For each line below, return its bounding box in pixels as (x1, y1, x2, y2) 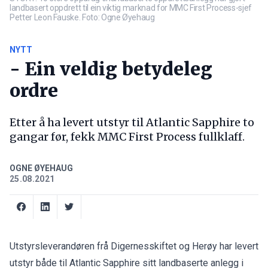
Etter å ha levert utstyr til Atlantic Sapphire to (10, 115, 254, 129)
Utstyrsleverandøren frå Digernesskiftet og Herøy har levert (10, 240, 258, 252)
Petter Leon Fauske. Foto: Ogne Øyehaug (10, 12, 155, 22)
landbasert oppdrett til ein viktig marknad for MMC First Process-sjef (10, 2, 252, 13)
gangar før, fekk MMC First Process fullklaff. (10, 129, 245, 144)
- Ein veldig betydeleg (10, 57, 212, 80)
